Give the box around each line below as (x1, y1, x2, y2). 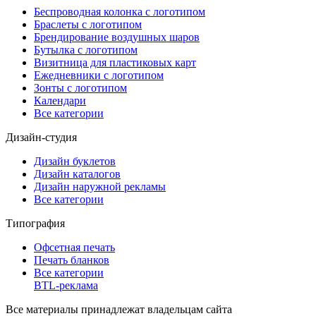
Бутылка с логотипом (34, 43, 138, 56)
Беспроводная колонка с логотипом (34, 5, 205, 18)
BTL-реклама (34, 279, 98, 291)
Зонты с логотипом (34, 81, 127, 94)
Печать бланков (34, 253, 109, 266)
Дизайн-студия (6, 130, 77, 143)
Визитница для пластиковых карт (34, 56, 196, 68)
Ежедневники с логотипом (34, 68, 164, 81)
